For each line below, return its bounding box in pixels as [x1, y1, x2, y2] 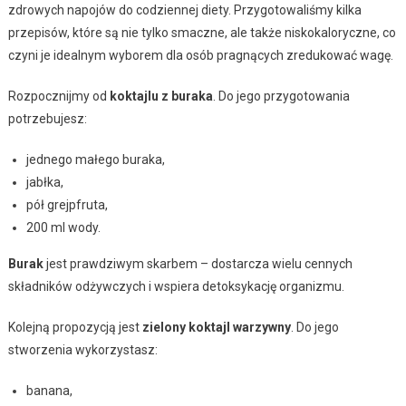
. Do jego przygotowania [212, 88, 350, 103]
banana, [25, 382, 72, 398]
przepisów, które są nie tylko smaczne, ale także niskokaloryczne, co [7, 24, 396, 40]
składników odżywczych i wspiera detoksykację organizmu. [7, 278, 344, 294]
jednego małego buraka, [25, 151, 165, 167]
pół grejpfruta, [25, 197, 108, 212]
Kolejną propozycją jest [7, 319, 142, 334]
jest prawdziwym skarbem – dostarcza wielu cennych [43, 256, 353, 271]
